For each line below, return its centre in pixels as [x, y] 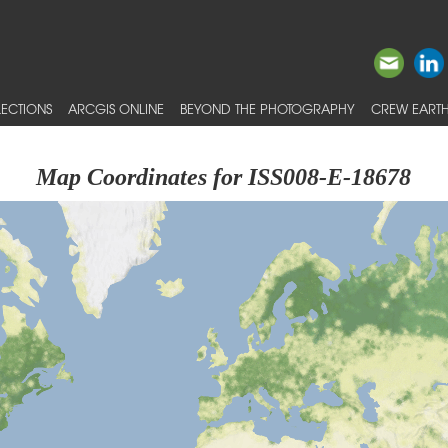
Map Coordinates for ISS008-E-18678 [224, 177]
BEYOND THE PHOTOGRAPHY [267, 108]
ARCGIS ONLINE [116, 108]
